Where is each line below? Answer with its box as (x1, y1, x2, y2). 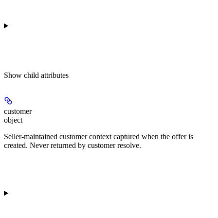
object (4, 115, 22, 124)
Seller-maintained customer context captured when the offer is (4, 132, 193, 141)
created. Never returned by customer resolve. (4, 141, 141, 149)
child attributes (24, 71, 69, 79)
